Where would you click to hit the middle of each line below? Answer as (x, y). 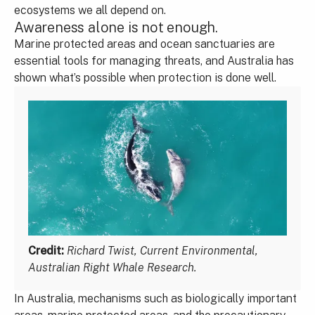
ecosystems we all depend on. (90, 10)
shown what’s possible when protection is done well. (145, 77)
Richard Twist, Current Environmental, (162, 250)
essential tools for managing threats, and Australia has (154, 60)
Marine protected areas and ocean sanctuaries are (144, 44)
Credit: (46, 250)
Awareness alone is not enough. (116, 27)
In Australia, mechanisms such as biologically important (155, 298)
